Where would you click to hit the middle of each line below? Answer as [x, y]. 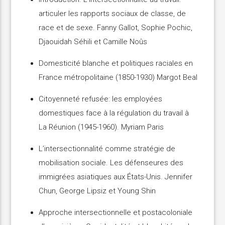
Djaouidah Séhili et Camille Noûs [93, 42]
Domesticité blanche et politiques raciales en [116, 64]
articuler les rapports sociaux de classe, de [113, 14]
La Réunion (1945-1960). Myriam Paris [101, 127]
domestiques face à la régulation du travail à [114, 113]
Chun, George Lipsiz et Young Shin [97, 191]
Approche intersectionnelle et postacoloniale [116, 213]
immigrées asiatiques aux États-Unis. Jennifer [116, 177]
